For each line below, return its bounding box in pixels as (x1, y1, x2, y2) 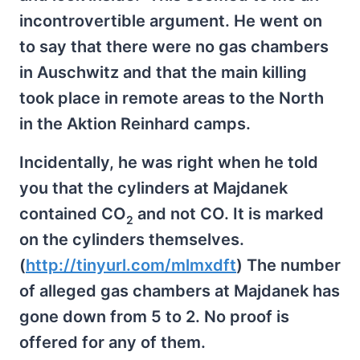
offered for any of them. (19, 332, 206, 352)
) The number (236, 255, 341, 275)
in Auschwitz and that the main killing (19, 62, 307, 82)
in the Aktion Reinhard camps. (19, 113, 251, 133)
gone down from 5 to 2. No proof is (19, 306, 289, 326)
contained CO (19, 203, 126, 223)
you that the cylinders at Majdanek (19, 178, 288, 198)
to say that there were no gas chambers (19, 36, 329, 56)
